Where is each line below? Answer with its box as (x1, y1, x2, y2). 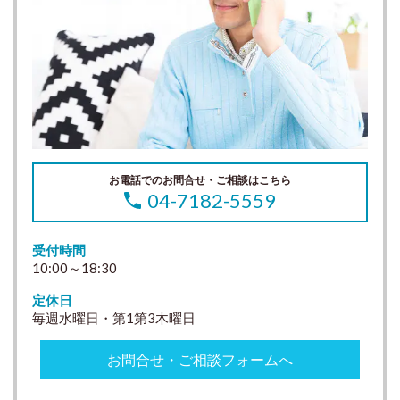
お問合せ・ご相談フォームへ (106, 350, 293, 368)
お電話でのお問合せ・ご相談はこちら (109, 172, 291, 187)
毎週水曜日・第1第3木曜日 (31, 309, 196, 326)
